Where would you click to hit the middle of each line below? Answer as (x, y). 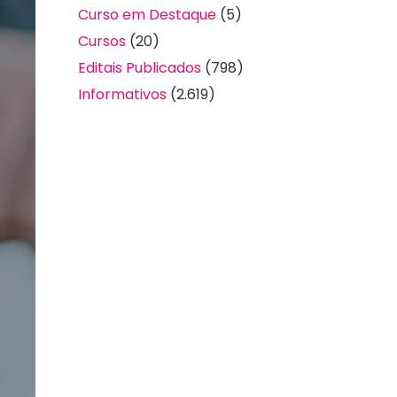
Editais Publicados (140, 68)
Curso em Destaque (147, 15)
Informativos (122, 95)
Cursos (102, 42)
